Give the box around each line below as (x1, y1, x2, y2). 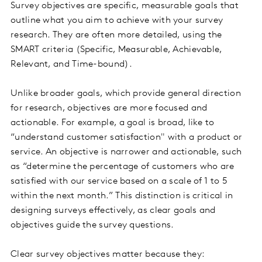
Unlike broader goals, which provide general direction (11, 89, 241, 99)
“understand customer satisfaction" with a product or (11, 133, 243, 143)
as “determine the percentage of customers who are (11, 162, 235, 172)
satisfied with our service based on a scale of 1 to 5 (11, 177, 227, 187)
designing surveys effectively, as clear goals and (11, 206, 216, 216)
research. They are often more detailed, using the (11, 30, 222, 40)
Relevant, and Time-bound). (11, 60, 132, 70)
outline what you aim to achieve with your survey (11, 16, 223, 26)
